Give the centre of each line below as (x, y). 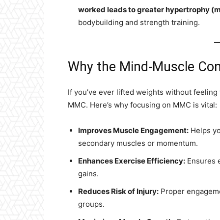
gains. (88, 174)
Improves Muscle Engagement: (133, 130)
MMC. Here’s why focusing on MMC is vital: (142, 105)
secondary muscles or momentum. (138, 143)
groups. (91, 204)
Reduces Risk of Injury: (118, 191)
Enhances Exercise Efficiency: (132, 161)
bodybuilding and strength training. (139, 22)
